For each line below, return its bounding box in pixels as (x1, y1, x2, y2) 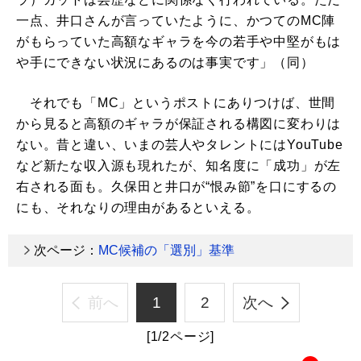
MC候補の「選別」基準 (98, 243, 234, 257)
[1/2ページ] (146, 330, 215, 344)
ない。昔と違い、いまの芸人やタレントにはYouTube (16, 138, 343, 151)
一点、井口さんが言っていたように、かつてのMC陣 (16, 14, 336, 27)
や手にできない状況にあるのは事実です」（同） (16, 56, 314, 69)
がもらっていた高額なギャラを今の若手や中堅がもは (16, 35, 342, 48)
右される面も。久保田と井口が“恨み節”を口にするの (16, 180, 337, 193)
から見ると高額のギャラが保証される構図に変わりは (16, 117, 342, 131)
